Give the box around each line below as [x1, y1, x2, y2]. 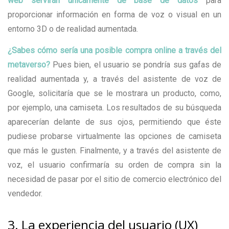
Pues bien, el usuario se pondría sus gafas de [53, 59, 222, 70]
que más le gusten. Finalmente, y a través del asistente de [8, 145, 221, 155]
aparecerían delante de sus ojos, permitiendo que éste [8, 117, 221, 127]
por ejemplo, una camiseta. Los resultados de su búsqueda [8, 102, 221, 112]
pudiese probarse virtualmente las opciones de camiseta [8, 131, 221, 141]
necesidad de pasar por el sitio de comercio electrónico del [8, 174, 221, 184]
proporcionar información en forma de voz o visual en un [8, 9, 221, 19]
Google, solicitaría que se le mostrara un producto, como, [8, 88, 221, 98]
